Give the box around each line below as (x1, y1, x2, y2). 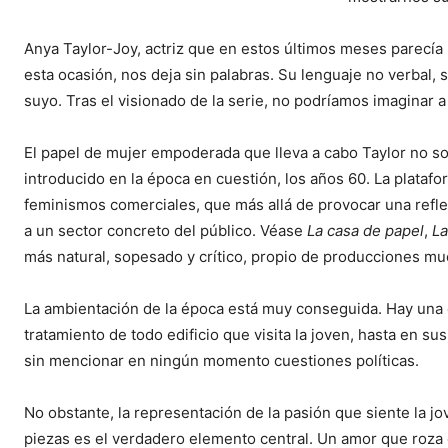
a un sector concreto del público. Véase (24, 220, 307, 240)
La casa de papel (307, 220, 424, 240)
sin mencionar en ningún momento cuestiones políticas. (24, 350, 419, 370)
